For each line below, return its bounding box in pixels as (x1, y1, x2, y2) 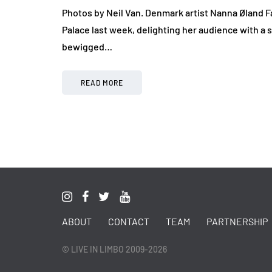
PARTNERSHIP (206, 216, 268, 228)
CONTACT (108, 216, 149, 228)
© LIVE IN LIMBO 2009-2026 (62, 244, 167, 255)
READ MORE (81, 78, 123, 87)
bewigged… (62, 41, 112, 53)
